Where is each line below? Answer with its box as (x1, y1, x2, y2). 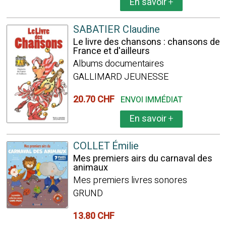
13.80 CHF (73, 209, 119, 223)
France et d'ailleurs (73, 44, 150, 58)
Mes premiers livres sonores (73, 174, 187, 187)
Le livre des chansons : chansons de (73, 35, 220, 49)
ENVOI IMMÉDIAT (120, 94, 183, 106)
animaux (73, 161, 108, 175)
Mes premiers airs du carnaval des (73, 152, 212, 165)
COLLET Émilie (73, 139, 139, 153)
